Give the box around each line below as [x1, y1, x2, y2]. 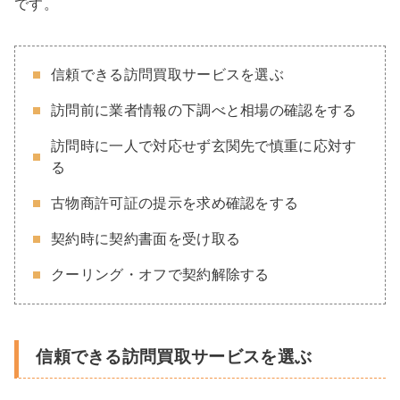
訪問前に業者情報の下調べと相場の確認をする [51, 102, 357, 118]
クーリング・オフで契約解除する [51, 266, 270, 282]
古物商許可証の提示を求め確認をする [51, 195, 299, 211]
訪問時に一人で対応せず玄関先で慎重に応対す [51, 137, 357, 154]
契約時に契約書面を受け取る [51, 230, 241, 246]
